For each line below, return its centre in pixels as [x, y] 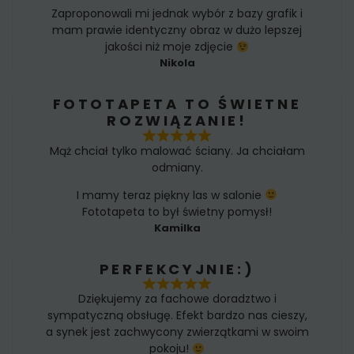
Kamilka [177, 228]
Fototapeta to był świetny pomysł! [177, 211]
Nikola [177, 63]
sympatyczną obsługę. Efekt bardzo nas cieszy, [177, 316]
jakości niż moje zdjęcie [171, 47]
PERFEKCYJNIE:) [177, 269]
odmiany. [177, 167]
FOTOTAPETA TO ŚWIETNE [177, 104]
